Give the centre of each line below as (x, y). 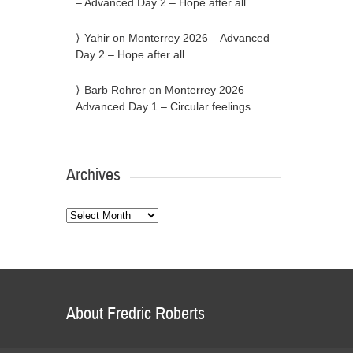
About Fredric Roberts (135, 313)
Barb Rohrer (115, 89)
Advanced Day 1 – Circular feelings (163, 106)
